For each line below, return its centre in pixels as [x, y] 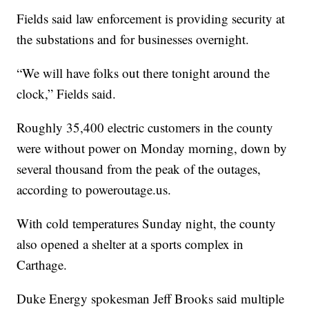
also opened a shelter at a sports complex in [130, 243]
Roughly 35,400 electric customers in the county [145, 127]
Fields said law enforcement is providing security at [151, 18]
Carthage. [42, 264]
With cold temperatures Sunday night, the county [147, 223]
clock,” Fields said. [67, 93]
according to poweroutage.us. [94, 189]
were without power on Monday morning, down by [152, 148]
